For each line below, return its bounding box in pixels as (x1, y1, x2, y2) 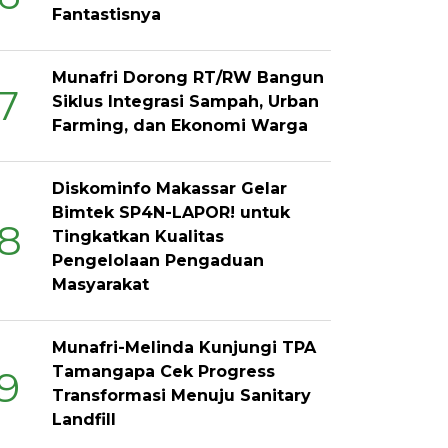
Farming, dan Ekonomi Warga (52, 116, 309, 135)
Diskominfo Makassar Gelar (52, 179, 288, 198)
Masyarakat (52, 275, 150, 294)
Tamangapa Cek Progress (52, 362, 276, 381)
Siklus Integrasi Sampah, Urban (52, 92, 320, 111)
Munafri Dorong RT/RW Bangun (52, 68, 325, 87)
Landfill (52, 410, 117, 429)
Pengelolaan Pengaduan (52, 251, 265, 270)
